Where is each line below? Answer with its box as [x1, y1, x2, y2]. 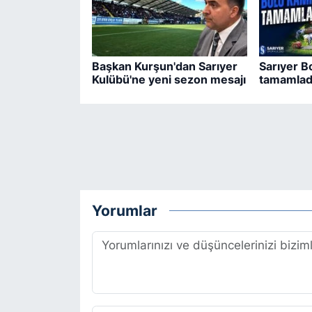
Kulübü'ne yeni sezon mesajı [91, 72, 246, 86]
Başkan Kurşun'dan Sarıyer [91, 58, 237, 73]
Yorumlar [91, 201, 157, 220]
